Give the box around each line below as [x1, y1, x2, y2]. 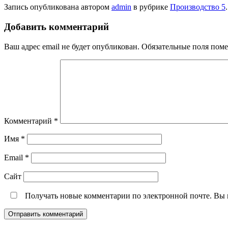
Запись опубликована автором [4, 3, 111, 12]
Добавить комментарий [4, 21, 109, 33]
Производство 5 [170, 3, 225, 12]
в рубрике [131, 3, 170, 12]
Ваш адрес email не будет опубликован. [4, 42, 139, 51]
